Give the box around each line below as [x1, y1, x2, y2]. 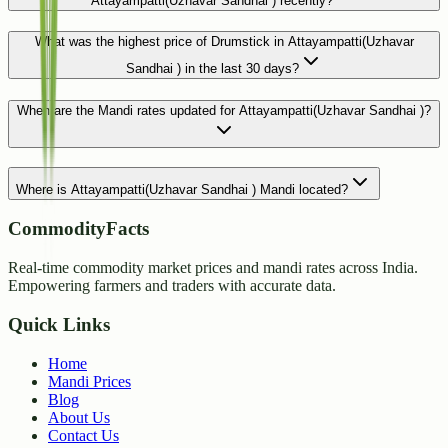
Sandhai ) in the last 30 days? [125, 61, 299, 77]
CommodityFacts [8, 218, 149, 240]
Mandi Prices [48, 372, 131, 390]
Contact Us [48, 426, 119, 444]
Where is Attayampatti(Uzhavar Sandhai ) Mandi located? [16, 181, 348, 197]
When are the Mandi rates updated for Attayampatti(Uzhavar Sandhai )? [17, 103, 431, 118]
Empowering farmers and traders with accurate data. [8, 277, 336, 295]
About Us [48, 408, 110, 426]
